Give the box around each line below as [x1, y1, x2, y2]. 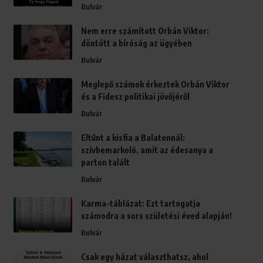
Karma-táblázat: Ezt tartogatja [80, 198, 200, 209]
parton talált [80, 157, 130, 168]
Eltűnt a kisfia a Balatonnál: [80, 133, 185, 143]
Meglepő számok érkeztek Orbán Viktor [80, 79, 230, 90]
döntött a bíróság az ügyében [80, 38, 192, 49]
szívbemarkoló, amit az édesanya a [80, 145, 213, 156]
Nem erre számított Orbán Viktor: [80, 26, 209, 36]
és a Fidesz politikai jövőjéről [80, 92, 190, 102]
